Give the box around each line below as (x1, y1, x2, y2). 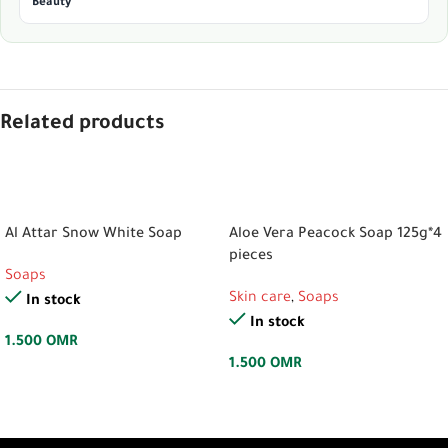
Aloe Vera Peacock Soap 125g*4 (229, 227, 442, 243)
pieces (229, 249, 273, 265)
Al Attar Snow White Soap (5, 227, 182, 243)
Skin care (229, 291, 291, 307)
